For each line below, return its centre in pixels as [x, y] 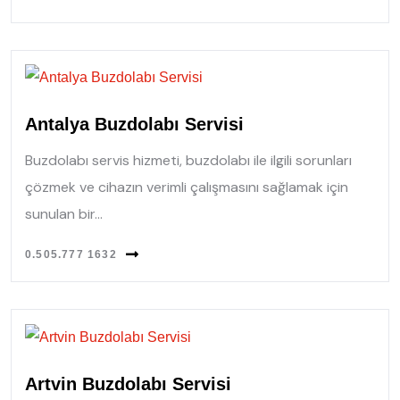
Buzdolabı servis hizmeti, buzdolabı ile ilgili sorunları [188, 161]
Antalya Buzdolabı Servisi [134, 125]
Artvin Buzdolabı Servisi [128, 384]
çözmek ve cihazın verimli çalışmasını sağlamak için [187, 187]
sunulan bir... [64, 214]
